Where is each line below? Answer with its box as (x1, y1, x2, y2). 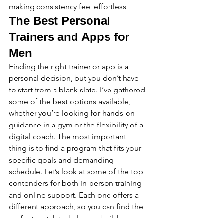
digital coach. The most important (9, 132, 128, 141)
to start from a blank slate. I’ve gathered (9, 85, 147, 94)
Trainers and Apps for (9, 30, 133, 43)
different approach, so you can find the (9, 202, 145, 211)
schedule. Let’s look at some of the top (9, 167, 145, 176)
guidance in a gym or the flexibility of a (9, 120, 145, 129)
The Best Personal (9, 14, 114, 27)
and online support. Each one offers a (9, 190, 141, 200)
